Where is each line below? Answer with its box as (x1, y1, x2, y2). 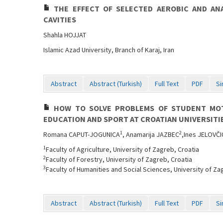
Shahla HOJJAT (43, 30, 86, 39)
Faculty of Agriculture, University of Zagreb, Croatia (46, 145, 199, 154)
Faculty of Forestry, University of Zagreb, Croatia (46, 155, 192, 164)
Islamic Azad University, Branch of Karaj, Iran (43, 45, 174, 54)
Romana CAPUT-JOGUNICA (43, 130, 120, 139)
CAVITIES (43, 14, 76, 24)
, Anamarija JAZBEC (122, 130, 179, 139)
